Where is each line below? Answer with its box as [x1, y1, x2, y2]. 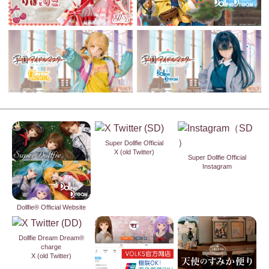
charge [41, 243, 62, 250]
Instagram [202, 162, 232, 170]
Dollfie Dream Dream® [18, 234, 84, 241]
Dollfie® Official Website [16, 203, 86, 211]
